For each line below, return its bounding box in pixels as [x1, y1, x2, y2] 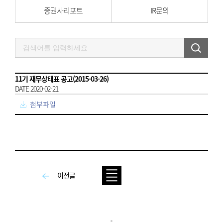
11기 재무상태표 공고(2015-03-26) [15, 74, 109, 84]
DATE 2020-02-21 [15, 84, 58, 94]
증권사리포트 [44, 5, 83, 16]
